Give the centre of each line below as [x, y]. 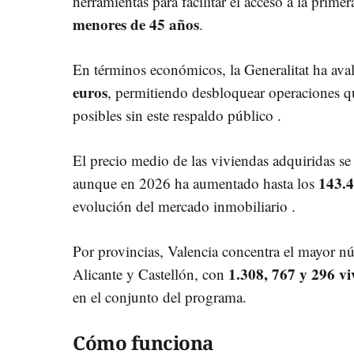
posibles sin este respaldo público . [177, 115]
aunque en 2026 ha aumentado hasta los [196, 183]
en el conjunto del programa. [160, 296]
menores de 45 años [136, 24]
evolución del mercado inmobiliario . [184, 205]
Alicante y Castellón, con [151, 273]
